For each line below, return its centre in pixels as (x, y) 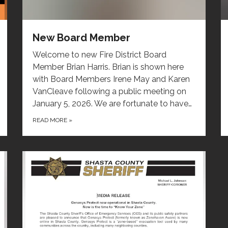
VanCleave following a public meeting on (109, 92)
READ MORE (51, 120)
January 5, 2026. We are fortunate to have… (112, 104)
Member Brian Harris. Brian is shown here (108, 67)
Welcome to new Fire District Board (99, 55)
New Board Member (81, 38)
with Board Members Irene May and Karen (111, 79)
